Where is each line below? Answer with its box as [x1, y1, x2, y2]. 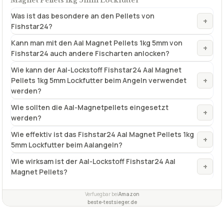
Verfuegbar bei [84, 190, 118, 197]
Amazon [118, 190, 139, 197]
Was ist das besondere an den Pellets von [11, 11, 154, 20]
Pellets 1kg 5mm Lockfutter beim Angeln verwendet [11, 75, 186, 85]
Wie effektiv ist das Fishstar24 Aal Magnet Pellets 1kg [11, 129, 194, 139]
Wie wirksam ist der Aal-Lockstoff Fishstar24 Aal [11, 156, 175, 166]
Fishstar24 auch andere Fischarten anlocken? [11, 48, 169, 58]
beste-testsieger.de [87, 198, 137, 205]
